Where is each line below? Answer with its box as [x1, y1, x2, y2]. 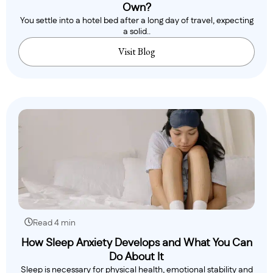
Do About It [109, 252, 164, 263]
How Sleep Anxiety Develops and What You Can [21, 238, 252, 249]
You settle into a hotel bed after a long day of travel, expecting [19, 16, 253, 26]
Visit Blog [118, 45, 155, 58]
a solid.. [122, 27, 151, 37]
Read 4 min [33, 219, 76, 228]
